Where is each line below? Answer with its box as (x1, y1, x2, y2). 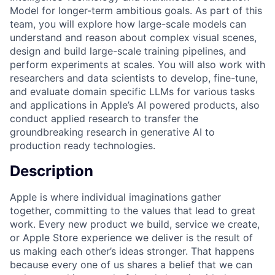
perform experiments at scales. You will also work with (10, 58, 265, 71)
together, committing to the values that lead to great (10, 204, 255, 217)
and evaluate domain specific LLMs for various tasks (10, 85, 255, 98)
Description (10, 161, 93, 180)
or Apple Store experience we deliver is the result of (10, 231, 253, 244)
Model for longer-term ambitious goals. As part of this (10, 4, 262, 17)
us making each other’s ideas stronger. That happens (10, 244, 254, 257)
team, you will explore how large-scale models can (10, 17, 246, 30)
